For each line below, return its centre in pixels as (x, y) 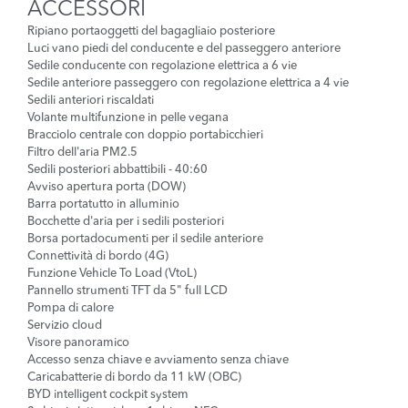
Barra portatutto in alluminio (103, 205)
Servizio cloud (65, 326)
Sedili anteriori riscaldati (91, 101)
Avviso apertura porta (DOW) (107, 188)
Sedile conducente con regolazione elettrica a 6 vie (162, 66)
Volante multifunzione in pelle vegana (128, 118)
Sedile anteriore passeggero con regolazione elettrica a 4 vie (188, 84)
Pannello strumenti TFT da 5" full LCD (127, 291)
